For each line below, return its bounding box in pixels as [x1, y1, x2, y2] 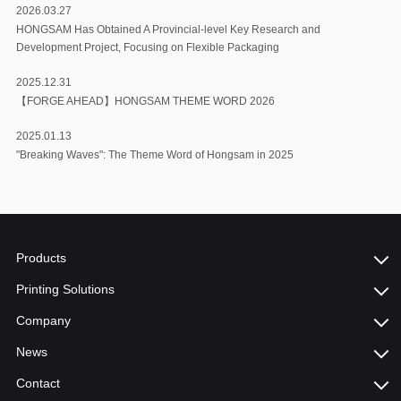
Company [15, 313, 71, 328]
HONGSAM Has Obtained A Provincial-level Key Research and [15, 23, 320, 37]
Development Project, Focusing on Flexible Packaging [15, 41, 279, 55]
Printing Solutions [15, 282, 115, 297]
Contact [15, 376, 60, 391]
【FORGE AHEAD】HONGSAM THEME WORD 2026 [15, 95, 275, 108]
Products [15, 251, 66, 266]
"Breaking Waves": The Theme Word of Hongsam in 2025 [15, 149, 294, 162]
